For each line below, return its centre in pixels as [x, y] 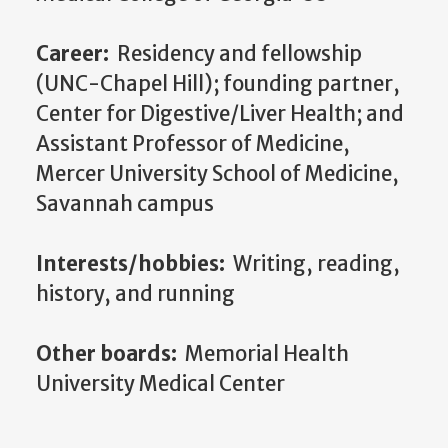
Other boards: [110, 354]
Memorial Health [267, 354]
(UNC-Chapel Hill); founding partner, [218, 84]
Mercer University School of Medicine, [217, 174]
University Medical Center [160, 384]
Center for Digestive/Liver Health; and [220, 114]
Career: [76, 54]
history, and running [135, 294]
